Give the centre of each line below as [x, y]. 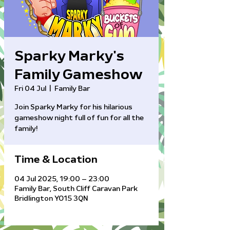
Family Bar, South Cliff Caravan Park [76, 189]
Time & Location [56, 160]
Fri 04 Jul [30, 89]
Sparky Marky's [69, 56]
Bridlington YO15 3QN [51, 199]
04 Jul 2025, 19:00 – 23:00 [62, 179]
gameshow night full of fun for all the [79, 118]
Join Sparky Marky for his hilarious [73, 107]
